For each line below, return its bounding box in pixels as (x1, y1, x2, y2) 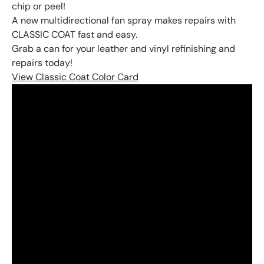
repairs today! (12, 57, 72, 70)
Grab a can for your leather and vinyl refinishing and (12, 42, 235, 55)
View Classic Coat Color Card (12, 71, 138, 84)
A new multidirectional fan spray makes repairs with (12, 14, 236, 27)
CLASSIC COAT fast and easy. (12, 28, 137, 41)
